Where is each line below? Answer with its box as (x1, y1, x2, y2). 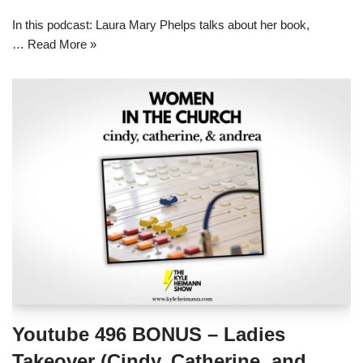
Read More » (28, 36, 96, 51)
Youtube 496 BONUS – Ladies (12, 322, 285, 345)
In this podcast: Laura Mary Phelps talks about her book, (12, 17, 310, 32)
